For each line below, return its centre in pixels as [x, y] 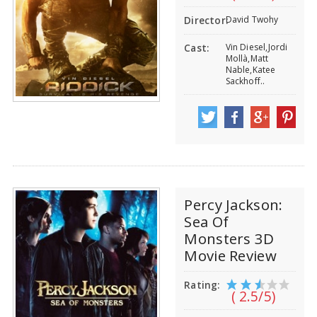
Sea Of [207, 222]
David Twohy [252, 20]
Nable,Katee [250, 70]
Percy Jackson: [234, 205]
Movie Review [230, 256]
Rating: [202, 286]
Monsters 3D [229, 239]
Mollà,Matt [247, 59]
